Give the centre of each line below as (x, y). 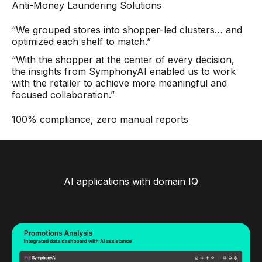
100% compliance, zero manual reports (100, 119)
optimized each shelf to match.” (81, 42)
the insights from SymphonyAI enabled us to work (124, 71)
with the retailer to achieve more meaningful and (119, 83)
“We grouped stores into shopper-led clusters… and (127, 30)
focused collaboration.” (63, 95)
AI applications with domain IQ (131, 181)
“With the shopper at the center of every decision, (123, 60)
